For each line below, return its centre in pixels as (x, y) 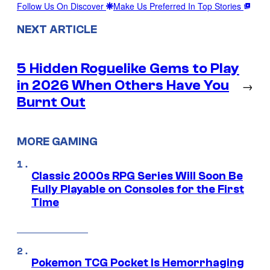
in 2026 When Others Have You (123, 86)
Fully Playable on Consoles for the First (138, 189)
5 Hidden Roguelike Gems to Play (128, 69)
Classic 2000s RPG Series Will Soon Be (137, 176)
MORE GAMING (57, 141)
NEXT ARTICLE (57, 30)
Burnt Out (51, 102)
